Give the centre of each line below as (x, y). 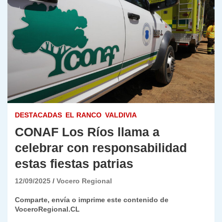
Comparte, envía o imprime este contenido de (92, 200)
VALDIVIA (121, 115)
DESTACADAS (38, 115)
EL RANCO (83, 115)
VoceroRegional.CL (47, 209)
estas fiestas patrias (74, 164)
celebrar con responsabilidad (101, 148)
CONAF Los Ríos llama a (87, 132)
